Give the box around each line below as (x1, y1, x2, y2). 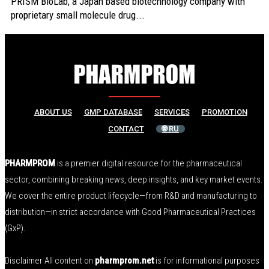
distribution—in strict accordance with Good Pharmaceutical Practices (5, 207, 256, 217)
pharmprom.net (95, 255, 156, 266)
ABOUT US (34, 107, 72, 116)
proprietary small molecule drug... (11, 9, 145, 21)
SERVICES (154, 107, 190, 116)
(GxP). (5, 223, 26, 234)
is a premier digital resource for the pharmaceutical (55, 158, 242, 169)
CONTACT (108, 124, 144, 133)
